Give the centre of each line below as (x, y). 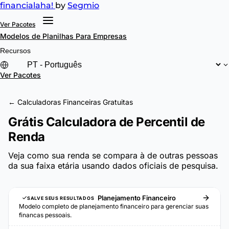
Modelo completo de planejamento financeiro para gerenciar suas (114, 206)
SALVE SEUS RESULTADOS (61, 198)
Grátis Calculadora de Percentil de (107, 122)
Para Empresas (101, 36)
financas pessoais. (45, 215)
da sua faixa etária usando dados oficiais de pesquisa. (113, 166)
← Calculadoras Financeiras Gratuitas (71, 102)
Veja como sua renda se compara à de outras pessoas (113, 155)
